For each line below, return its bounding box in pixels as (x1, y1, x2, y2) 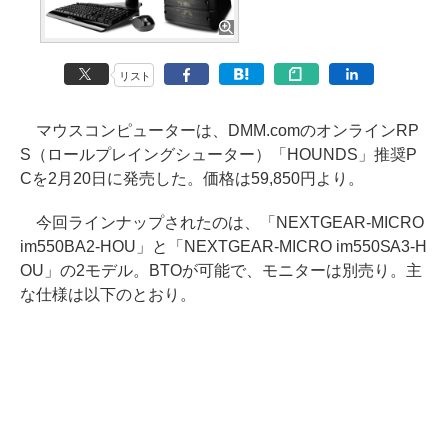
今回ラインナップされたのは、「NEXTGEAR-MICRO (20, 213, 424, 231)
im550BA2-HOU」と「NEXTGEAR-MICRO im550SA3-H (20, 237, 428, 255)
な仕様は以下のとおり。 (20, 285, 196, 303)
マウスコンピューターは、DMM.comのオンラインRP (20, 121, 419, 139)
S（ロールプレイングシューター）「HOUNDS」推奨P (20, 145, 417, 163)
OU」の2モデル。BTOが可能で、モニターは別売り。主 (20, 261, 422, 279)
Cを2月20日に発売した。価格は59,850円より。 (20, 169, 364, 187)
